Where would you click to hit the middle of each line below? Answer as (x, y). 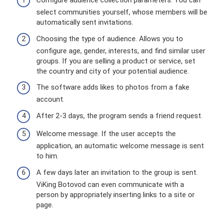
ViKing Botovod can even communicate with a (110, 184)
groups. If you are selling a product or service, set (116, 61)
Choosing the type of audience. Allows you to (110, 39)
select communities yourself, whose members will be (122, 12)
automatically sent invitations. (85, 23)
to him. (47, 156)
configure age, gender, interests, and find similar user (121, 51)
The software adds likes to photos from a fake (113, 87)
